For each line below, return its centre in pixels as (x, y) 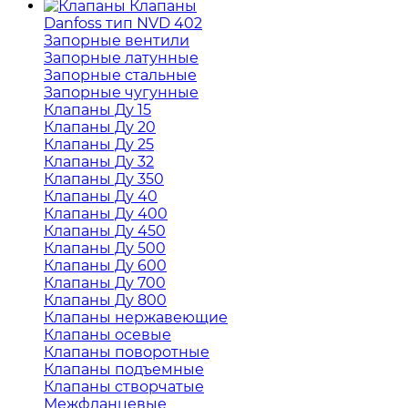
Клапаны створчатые (124, 387)
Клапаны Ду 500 (105, 249)
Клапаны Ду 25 (99, 145)
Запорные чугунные (121, 93)
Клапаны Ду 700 (105, 283)
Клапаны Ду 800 (105, 301)
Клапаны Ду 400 (106, 214)
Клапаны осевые (107, 335)
